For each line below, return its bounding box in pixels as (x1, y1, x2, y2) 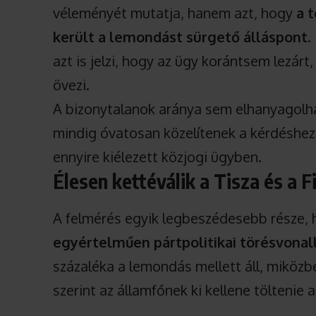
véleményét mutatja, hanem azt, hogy (53, 4, 297, 23)
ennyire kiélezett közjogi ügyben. (53, 147, 262, 166)
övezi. (53, 75, 90, 95)
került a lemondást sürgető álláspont (53, 28, 308, 47)
